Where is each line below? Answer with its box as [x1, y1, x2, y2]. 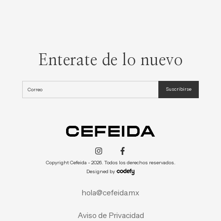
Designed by [86, 168, 116, 175]
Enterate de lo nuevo [38, 52, 183, 68]
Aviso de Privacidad [77, 210, 144, 220]
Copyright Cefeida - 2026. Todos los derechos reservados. [45, 159, 176, 166]
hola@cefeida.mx [82, 187, 139, 197]
